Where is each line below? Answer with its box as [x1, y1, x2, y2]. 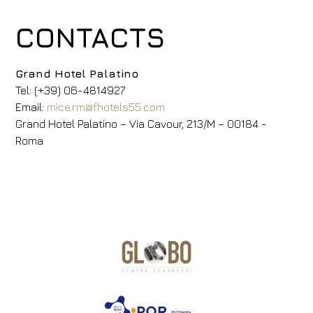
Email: [15, 101, 48, 113]
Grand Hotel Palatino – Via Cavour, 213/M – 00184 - [15, 117, 268, 130]
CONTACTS [15, 20, 166, 54]
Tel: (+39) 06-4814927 [15, 84, 126, 96]
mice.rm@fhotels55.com [47, 101, 166, 113]
